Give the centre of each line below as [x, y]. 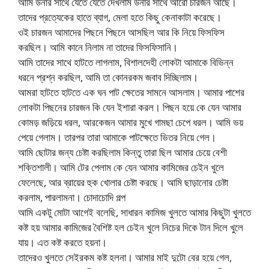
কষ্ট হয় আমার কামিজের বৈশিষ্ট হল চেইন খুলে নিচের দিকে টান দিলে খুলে [131, 228]
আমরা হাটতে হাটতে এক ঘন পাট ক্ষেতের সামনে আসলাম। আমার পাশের [131, 92]
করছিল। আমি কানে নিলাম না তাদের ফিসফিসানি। [98, 47]
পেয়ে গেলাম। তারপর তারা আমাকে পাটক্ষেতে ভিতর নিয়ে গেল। [117, 138]
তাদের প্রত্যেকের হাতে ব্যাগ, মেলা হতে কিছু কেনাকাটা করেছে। [120, 17]
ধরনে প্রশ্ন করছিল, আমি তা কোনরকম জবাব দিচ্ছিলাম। [108, 77]
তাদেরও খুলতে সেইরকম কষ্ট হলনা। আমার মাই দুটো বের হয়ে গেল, [125, 258]
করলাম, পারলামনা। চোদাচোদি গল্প [72, 198]
